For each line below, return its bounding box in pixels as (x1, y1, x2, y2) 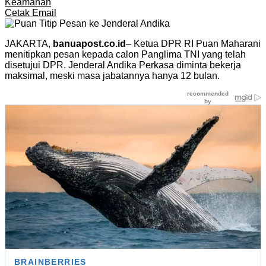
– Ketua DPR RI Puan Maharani (126, 38, 261, 49)
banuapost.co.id (53, 38, 126, 49)
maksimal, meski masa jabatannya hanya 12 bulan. (5, 70, 220, 81)
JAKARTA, (5, 38, 53, 49)
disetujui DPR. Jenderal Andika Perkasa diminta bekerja (5, 59, 241, 70)
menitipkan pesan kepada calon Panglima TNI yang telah (5, 49, 246, 59)
